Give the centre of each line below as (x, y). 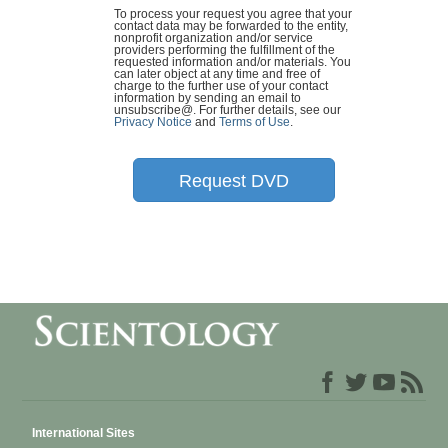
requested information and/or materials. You (232, 62)
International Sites (84, 433)
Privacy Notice (153, 122)
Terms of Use (254, 122)
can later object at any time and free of (217, 74)
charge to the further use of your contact (221, 86)
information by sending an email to (207, 98)
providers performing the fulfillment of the (224, 50)
